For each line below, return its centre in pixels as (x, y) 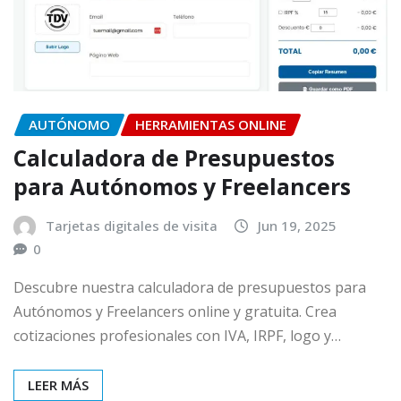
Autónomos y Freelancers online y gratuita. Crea (175, 311)
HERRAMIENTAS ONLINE (211, 124)
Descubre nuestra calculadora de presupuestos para (190, 287)
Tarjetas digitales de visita (132, 226)
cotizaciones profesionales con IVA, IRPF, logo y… (177, 335)
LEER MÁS (58, 384)
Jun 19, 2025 (297, 226)
